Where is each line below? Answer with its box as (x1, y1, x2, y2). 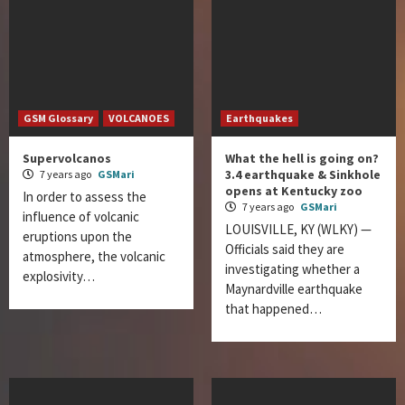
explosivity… (23, 268, 95, 285)
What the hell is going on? (225, 150, 379, 166)
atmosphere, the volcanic (23, 248, 165, 265)
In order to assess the (23, 188, 146, 205)
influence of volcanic (23, 208, 139, 225)
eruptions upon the (23, 228, 132, 245)
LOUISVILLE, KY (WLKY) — (225, 221, 372, 238)
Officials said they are (225, 240, 344, 258)
